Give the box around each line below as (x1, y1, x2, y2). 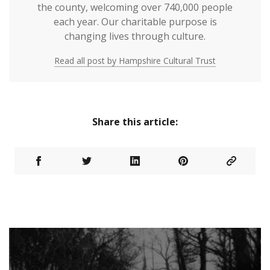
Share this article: (92, 115, 178, 128)
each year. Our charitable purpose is (53, 14, 217, 28)
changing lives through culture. (64, 29, 206, 43)
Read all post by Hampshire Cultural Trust (54, 54, 216, 66)
